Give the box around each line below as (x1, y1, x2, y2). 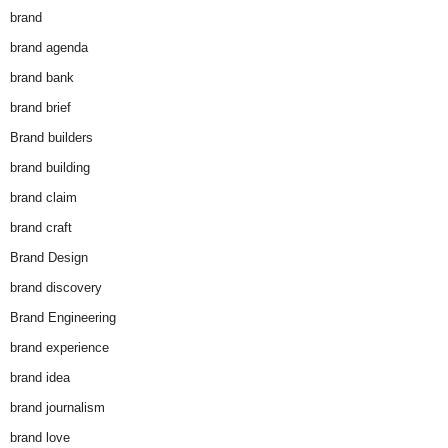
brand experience (10, 340, 109, 356)
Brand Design (10, 250, 88, 266)
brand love (10, 430, 70, 446)
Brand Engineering (10, 310, 116, 326)
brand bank (10, 70, 74, 86)
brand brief (10, 100, 71, 116)
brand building (10, 160, 90, 176)
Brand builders (10, 130, 93, 146)
